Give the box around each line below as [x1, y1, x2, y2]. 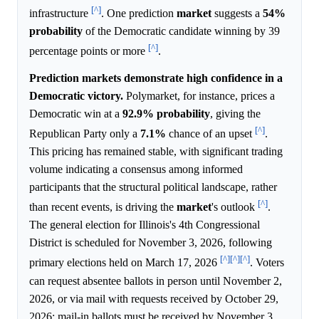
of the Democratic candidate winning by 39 [83, 25, 280, 38]
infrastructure [29, 7, 91, 20]
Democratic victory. [29, 89, 123, 102]
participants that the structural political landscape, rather [29, 181, 277, 194]
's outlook [211, 201, 258, 214]
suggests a [211, 7, 263, 20]
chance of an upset [166, 127, 255, 140]
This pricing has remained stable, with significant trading [29, 145, 283, 158]
